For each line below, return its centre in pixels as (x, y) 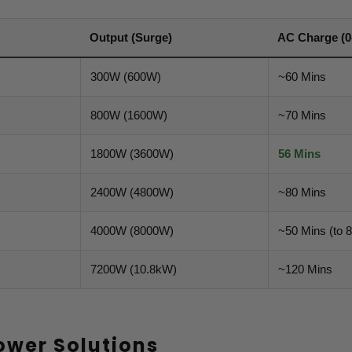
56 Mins (299, 154)
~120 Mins (305, 269)
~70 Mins (302, 115)
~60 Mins (302, 77)
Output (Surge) (131, 38)
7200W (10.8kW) (134, 269)
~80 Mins (302, 192)
